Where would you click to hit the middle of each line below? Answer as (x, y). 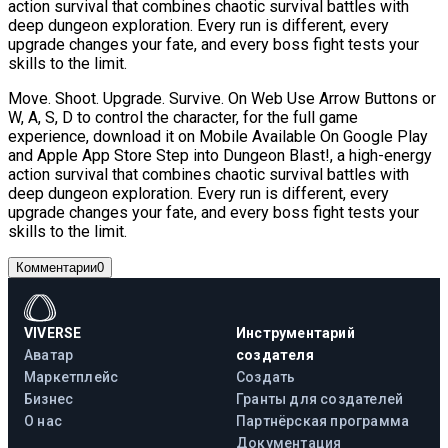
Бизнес (49, 398)
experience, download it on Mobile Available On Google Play (218, 136)
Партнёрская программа (323, 420)
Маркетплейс (71, 376)
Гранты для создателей (320, 398)
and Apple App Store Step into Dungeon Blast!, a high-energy (220, 155)
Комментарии (56, 267)
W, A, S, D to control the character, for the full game (183, 117)
